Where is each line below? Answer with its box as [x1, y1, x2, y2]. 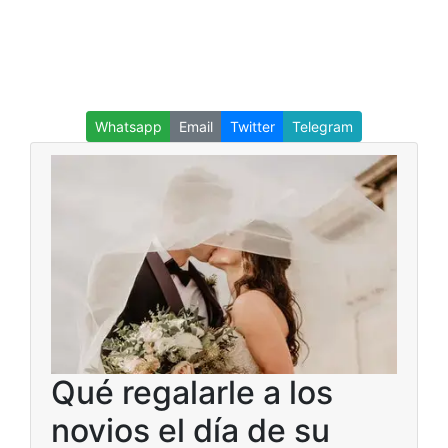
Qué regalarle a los [51, 373, 333, 413]
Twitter [230, 118, 275, 135]
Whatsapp [95, 118, 162, 135]
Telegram [292, 118, 353, 135]
